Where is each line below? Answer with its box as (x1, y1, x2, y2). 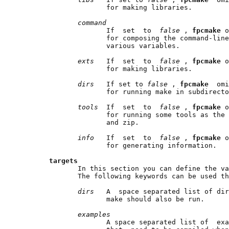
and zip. (20, 118, 139, 126)
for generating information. (20, 141, 217, 149)
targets (49, 156, 78, 165)
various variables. (20, 41, 180, 50)
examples (78, 210, 110, 218)
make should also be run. (20, 195, 204, 203)
